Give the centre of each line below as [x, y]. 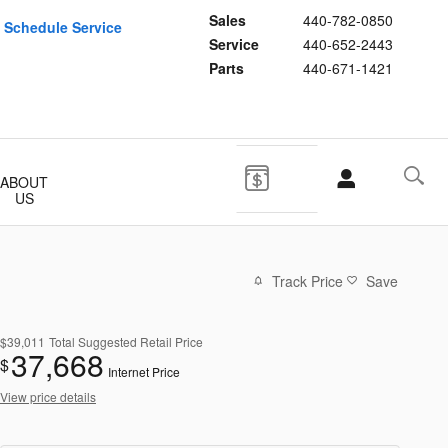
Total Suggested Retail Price [126, 341]
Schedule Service [63, 27]
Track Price [307, 280]
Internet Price [144, 371]
